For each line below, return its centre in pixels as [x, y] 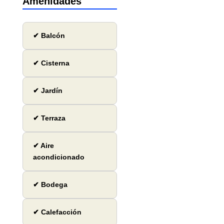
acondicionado [58, 157]
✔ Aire [43, 146]
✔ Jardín [47, 91]
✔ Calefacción [57, 212]
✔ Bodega [50, 185]
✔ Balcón [49, 36]
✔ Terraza [49, 118]
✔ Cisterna [51, 63]
